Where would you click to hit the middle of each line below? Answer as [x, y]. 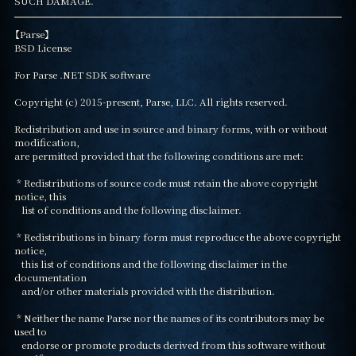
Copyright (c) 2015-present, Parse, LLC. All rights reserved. [151, 101]
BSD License [43, 47]
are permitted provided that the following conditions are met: [159, 155]
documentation [50, 277]
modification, [46, 141]
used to [30, 331]
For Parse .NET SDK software [82, 74]
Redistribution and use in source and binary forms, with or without [170, 128]
